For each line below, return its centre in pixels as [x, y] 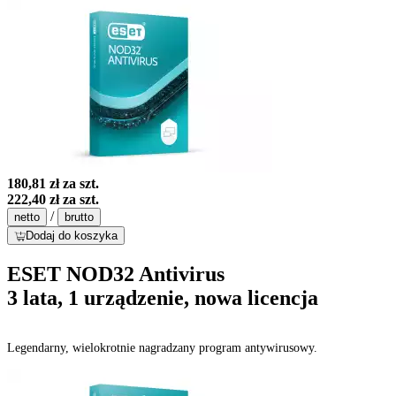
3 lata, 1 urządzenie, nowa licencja [163, 297]
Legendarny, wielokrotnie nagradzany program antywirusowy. [162, 347]
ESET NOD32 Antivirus [116, 274]
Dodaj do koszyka [72, 235]
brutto [79, 217]
